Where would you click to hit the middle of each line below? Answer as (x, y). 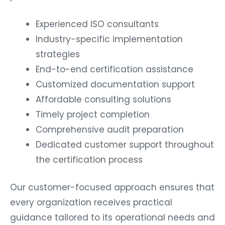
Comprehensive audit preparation (110, 129)
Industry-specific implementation (109, 39)
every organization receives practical (91, 203)
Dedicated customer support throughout (125, 144)
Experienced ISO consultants (97, 24)
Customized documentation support (115, 84)
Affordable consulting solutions (103, 99)
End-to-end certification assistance (115, 69)
